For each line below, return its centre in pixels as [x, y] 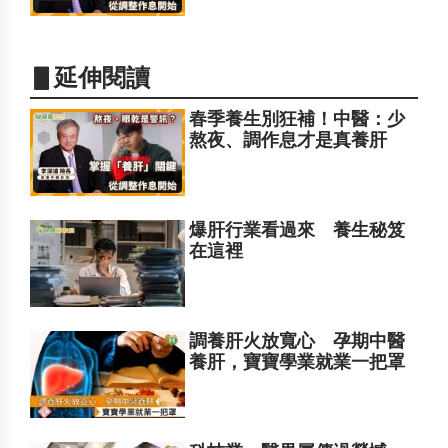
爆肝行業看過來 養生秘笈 [297, 229]
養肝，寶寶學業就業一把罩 [297, 361]
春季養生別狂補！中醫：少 [297, 118]
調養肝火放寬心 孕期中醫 [297, 340]
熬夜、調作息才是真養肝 [288, 139]
